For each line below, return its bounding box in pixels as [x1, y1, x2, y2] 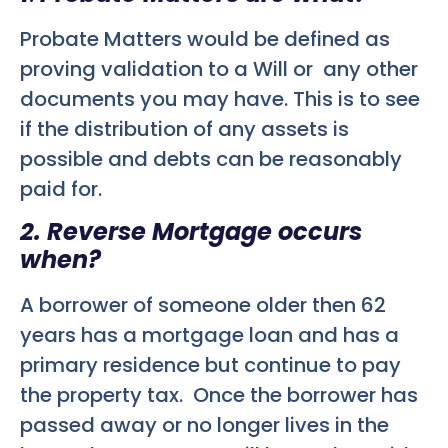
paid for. [20, 174, 102, 203]
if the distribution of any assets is [20, 114, 349, 143]
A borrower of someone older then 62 [20, 291, 386, 320]
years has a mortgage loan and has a [20, 321, 399, 350]
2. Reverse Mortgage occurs [20, 215, 362, 249]
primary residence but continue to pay [20, 351, 401, 380]
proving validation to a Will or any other [20, 54, 418, 83]
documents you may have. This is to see [20, 84, 420, 113]
